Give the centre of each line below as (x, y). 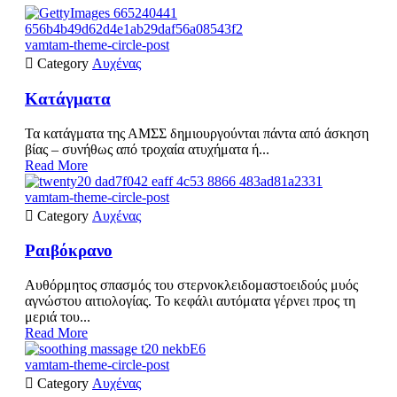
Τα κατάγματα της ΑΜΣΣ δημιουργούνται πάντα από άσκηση (197, 133)
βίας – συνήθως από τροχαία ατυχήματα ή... (147, 149)
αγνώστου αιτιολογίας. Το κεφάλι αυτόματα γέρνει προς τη (190, 301)
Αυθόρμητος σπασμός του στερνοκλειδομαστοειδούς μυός (191, 285)
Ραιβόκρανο (69, 251)
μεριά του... (58, 317)
